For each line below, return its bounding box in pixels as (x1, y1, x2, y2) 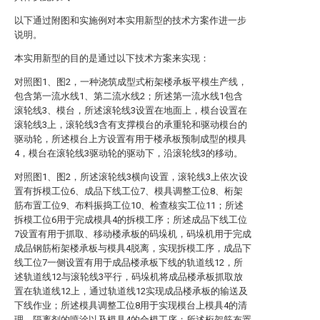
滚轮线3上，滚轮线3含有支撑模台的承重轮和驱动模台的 (14, 119, 247, 130)
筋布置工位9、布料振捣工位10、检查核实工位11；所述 (14, 200, 244, 211)
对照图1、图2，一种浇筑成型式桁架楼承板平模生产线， (14, 76, 247, 87)
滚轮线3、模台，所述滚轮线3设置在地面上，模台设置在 (14, 105, 247, 116)
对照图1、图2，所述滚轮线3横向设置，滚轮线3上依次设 (14, 171, 248, 182)
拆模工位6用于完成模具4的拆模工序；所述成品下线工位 (14, 214, 247, 225)
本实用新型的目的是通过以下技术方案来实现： (14, 53, 209, 64)
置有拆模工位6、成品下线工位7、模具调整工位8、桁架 (14, 186, 243, 196)
